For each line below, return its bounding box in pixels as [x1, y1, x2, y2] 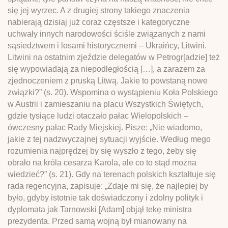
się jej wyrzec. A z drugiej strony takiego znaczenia [8, 6, 190, 15]
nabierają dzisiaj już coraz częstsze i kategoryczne [8, 17, 190, 26]
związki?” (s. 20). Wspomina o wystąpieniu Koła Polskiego [8, 88, 218, 97]
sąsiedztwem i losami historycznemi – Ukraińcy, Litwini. [8, 41, 207, 50]
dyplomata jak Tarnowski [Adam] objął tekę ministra [8, 205, 192, 214]
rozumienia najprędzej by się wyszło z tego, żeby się [8, 146, 196, 155]
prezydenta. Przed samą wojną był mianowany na [8, 216, 187, 225]
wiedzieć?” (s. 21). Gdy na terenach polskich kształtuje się [8, 169, 216, 179]
